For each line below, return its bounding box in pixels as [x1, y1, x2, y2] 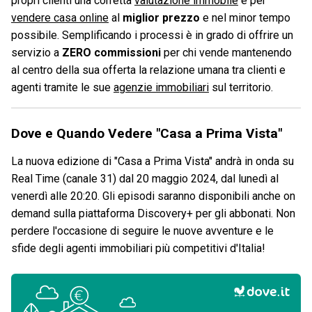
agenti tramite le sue [11, 81, 114, 95]
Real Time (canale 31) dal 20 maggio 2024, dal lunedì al [11, 172, 279, 186]
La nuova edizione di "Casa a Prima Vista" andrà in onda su [11, 155, 294, 169]
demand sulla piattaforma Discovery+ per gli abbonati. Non [11, 207, 295, 221]
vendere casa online [11, 11, 109, 25]
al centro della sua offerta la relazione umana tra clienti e [11, 63, 286, 77]
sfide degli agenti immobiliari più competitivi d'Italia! [11, 242, 265, 256]
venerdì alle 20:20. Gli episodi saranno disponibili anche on [11, 189, 295, 203]
